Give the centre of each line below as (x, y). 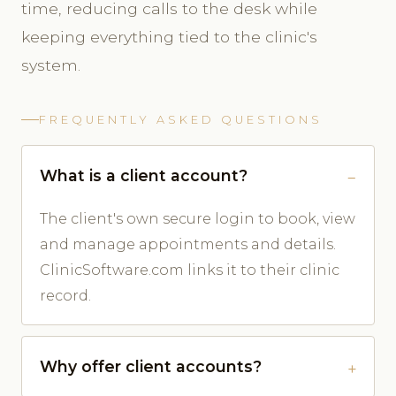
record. (65, 295)
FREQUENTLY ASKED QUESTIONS (181, 119)
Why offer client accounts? (151, 366)
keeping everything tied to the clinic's (169, 36)
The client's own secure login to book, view (198, 218)
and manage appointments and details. (188, 244)
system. (51, 65)
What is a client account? (144, 175)
